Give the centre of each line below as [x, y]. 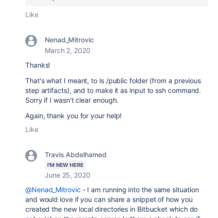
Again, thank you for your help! [74, 116]
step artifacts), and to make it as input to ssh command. [113, 90]
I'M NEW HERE [65, 165]
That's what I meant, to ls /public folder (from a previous [113, 81]
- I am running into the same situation [140, 190]
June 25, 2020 [68, 175]
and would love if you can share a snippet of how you [109, 199]
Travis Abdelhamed [76, 154]
